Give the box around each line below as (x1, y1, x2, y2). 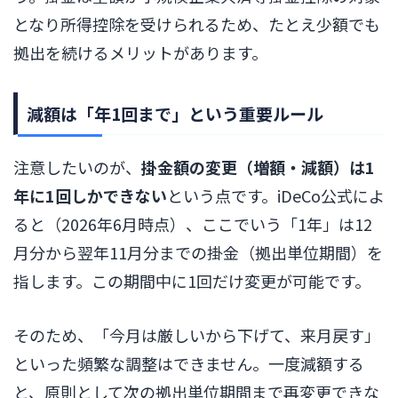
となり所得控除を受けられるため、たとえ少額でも (13, 12, 380, 36)
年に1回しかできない (13, 184, 167, 208)
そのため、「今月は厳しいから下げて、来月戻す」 (13, 322, 380, 346)
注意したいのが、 (13, 155, 141, 179)
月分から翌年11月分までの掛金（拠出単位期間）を (13, 241, 383, 265)
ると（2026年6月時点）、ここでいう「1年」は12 (13, 212, 372, 236)
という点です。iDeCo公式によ (167, 184, 385, 208)
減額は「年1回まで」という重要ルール (27, 101, 323, 126)
